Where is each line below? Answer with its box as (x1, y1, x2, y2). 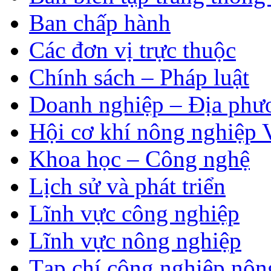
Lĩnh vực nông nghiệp (29, 227, 241, 253)
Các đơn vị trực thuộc (29, 36, 236, 63)
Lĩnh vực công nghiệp (29, 200, 240, 226)
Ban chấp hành (29, 9, 171, 36)
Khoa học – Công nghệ (29, 145, 250, 172)
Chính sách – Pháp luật (29, 64, 249, 90)
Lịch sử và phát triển (29, 172, 226, 199)
